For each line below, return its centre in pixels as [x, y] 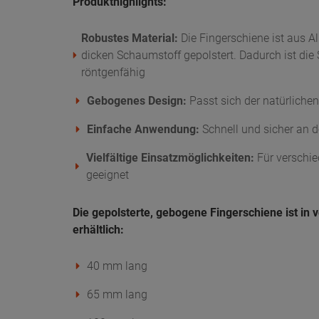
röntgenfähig [114, 72]
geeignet [108, 174]
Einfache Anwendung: [143, 129]
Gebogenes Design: [137, 100]
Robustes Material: [130, 38]
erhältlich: [98, 229]
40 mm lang [117, 266]
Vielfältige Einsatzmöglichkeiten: [171, 157]
